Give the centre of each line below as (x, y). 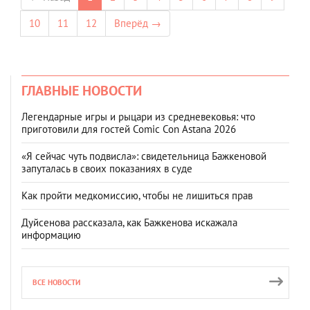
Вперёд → (138, 23)
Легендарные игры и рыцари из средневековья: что (138, 117)
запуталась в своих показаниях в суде (107, 168)
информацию (51, 235)
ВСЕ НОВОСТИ (56, 282)
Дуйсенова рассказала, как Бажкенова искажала (129, 222)
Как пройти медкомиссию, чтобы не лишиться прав (137, 195)
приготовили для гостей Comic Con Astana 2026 (129, 129)
